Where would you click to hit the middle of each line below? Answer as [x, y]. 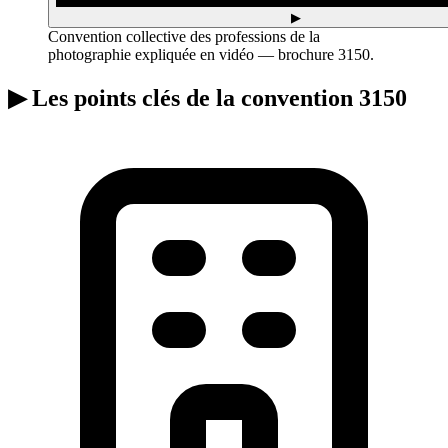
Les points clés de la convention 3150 [216, 98]
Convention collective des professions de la [184, 37]
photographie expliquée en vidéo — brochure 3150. [211, 55]
